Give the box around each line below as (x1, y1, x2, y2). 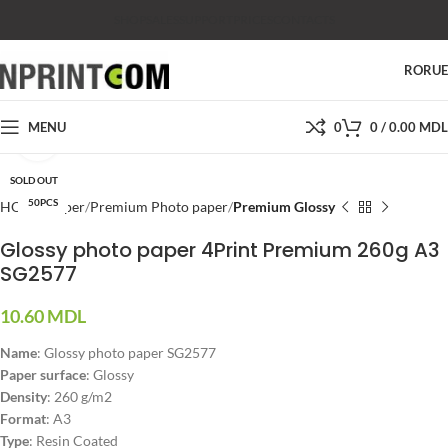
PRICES (232, 12, 273, 27)
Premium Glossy (233, 198, 335, 215)
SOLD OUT (10, 174, 58, 186)
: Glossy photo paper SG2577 (37, 344, 216, 361)
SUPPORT (178, 12, 233, 27)
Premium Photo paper (90, 198, 228, 215)
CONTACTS (272, 12, 335, 27)
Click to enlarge (59, 130, 152, 146)
